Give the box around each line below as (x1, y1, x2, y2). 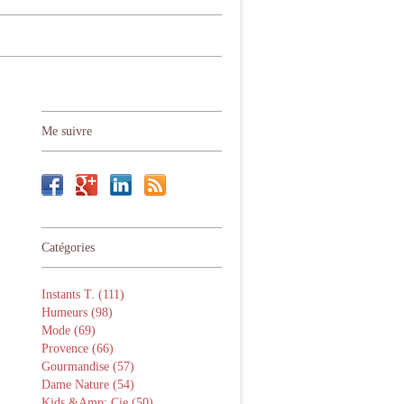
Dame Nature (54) (41, 378, 134, 391)
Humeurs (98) (41, 306, 113, 319)
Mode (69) (41, 324, 96, 337)
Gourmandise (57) (41, 360, 134, 373)
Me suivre (41, 124, 92, 138)
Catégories (41, 241, 95, 254)
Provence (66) (41, 342, 114, 355)
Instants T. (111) (41, 288, 124, 301)
